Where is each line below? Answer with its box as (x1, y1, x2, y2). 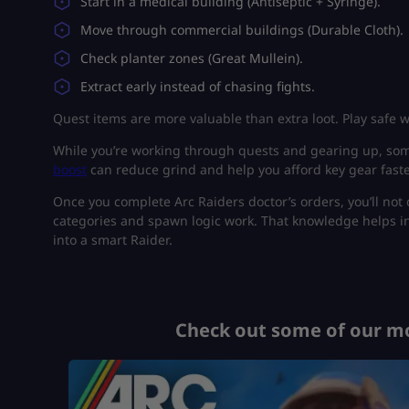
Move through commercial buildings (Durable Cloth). (80, 20, 404, 38)
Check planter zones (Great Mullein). (80, 48, 303, 67)
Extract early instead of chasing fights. (80, 77, 315, 95)
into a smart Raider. (53, 230, 173, 248)
